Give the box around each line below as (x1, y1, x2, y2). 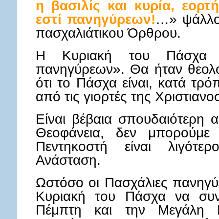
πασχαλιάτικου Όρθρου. (36, 25, 181, 41)
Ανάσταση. (36, 152, 101, 168)
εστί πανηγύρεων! (36, 11, 156, 27)
